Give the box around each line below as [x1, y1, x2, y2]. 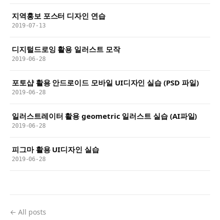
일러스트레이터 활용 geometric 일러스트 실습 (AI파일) [12, 111, 197, 121]
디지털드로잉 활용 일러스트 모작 [12, 44, 120, 54]
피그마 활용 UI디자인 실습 [12, 144, 99, 154]
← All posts [10, 207, 46, 217]
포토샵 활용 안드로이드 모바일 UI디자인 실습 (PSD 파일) [12, 78, 199, 87]
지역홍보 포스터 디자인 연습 [12, 11, 106, 21]
